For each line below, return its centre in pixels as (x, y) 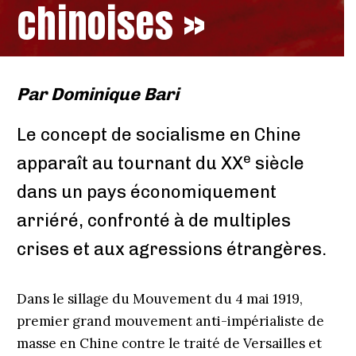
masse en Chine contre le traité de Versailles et (169, 343)
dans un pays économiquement (146, 192)
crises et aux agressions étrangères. (171, 249)
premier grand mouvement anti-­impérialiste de (170, 321)
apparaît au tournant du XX (130, 163)
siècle (277, 163)
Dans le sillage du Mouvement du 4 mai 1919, (159, 299)
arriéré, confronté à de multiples (153, 221)
